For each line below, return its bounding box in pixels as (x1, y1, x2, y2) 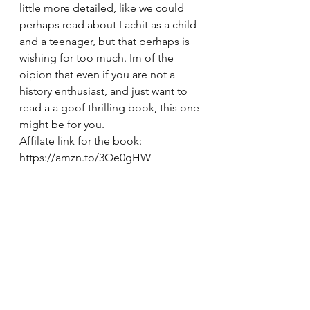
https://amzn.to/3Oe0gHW (19, 151, 151, 164)
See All (184, 262, 215, 274)
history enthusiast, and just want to (19, 84, 190, 98)
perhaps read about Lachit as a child (19, 18, 199, 31)
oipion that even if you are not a (19, 68, 178, 81)
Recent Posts (7, 262, 79, 277)
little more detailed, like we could (19, 1, 187, 15)
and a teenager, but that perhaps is (19, 35, 192, 48)
